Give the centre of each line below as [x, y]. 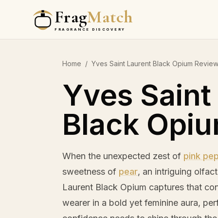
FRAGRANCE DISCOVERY [90, 29]
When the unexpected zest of [123, 156]
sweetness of [91, 172]
